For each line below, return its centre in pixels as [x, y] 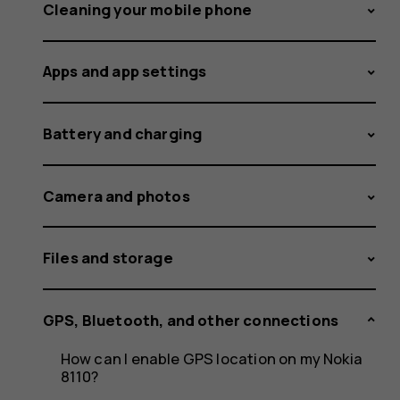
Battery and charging [123, 133]
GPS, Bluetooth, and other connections [191, 320]
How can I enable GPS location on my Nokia [211, 359]
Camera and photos [117, 196]
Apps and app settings [125, 71]
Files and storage [108, 258]
